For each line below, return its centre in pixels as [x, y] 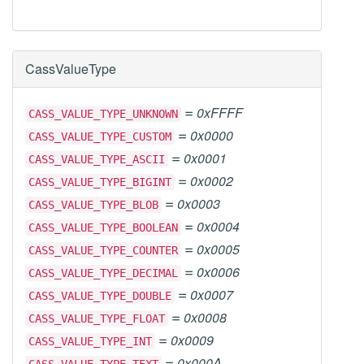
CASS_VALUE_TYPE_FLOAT [97, 318]
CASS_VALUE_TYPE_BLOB [93, 205]
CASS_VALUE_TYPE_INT [90, 341]
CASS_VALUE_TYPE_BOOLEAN [103, 227]
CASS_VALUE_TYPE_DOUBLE [100, 296]
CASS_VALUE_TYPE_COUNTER [103, 250]
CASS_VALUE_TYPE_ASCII [97, 159]
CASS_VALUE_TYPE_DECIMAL [103, 273]
